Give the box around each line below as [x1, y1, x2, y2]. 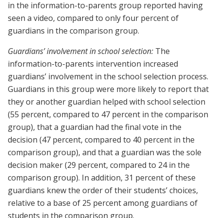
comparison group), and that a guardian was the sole [8, 147, 201, 158]
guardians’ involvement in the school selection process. [8, 71, 208, 82]
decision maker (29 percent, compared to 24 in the [8, 160, 190, 171]
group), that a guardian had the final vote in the [8, 122, 182, 133]
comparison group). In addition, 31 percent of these [8, 172, 196, 183]
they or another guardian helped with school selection [8, 96, 205, 108]
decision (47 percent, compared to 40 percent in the [8, 134, 195, 145]
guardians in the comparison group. [8, 25, 139, 36]
